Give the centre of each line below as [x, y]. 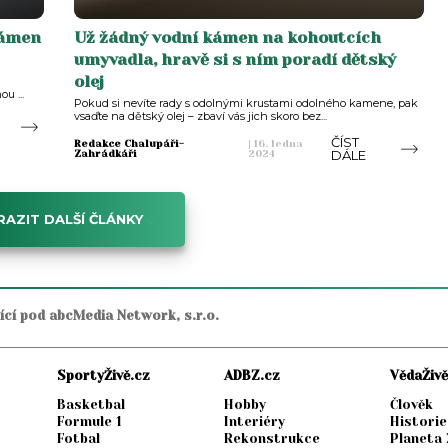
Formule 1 [90, 422]
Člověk [412, 405]
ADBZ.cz [251, 376]
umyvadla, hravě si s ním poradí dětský [234, 59]
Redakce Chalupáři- [128, 143]
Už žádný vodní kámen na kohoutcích [227, 37]
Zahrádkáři [105, 153]
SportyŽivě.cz [104, 376]
